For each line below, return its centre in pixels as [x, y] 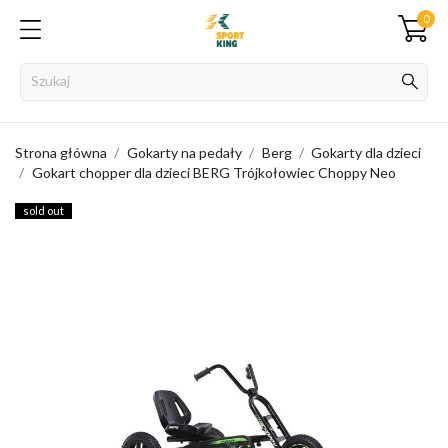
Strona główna [61, 152]
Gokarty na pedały [184, 152]
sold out [43, 210]
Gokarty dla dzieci [366, 152]
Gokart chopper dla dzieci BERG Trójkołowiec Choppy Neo [213, 172]
